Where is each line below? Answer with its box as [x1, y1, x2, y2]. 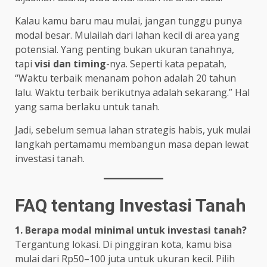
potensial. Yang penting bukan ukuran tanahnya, [15, 43, 234, 57]
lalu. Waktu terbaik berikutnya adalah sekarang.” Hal [15, 86, 250, 100]
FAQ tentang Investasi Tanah [15, 195, 246, 216]
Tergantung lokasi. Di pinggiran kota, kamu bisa [15, 238, 232, 252]
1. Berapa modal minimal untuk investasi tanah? [15, 223, 247, 237]
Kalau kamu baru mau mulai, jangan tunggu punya [15, 14, 242, 28]
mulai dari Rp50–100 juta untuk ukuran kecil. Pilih [15, 252, 235, 266]
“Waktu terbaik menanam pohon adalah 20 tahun [15, 72, 236, 85]
